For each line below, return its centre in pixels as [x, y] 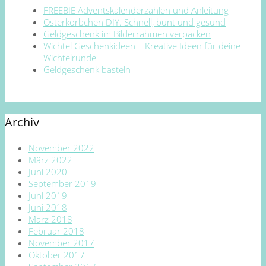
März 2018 [50, 219]
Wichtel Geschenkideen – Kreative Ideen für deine [142, 45]
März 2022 [50, 159]
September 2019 [62, 183]
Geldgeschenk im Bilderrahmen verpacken [127, 34]
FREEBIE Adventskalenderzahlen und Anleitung [136, 10]
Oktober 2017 [57, 254]
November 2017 [61, 243]
